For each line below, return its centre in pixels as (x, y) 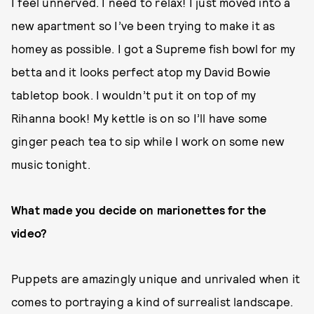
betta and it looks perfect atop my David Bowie (141, 71)
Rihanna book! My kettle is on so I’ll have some (139, 118)
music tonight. (51, 164)
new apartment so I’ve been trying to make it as (143, 25)
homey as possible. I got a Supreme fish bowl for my (153, 48)
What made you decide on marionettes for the (139, 210)
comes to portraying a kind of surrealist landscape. (152, 301)
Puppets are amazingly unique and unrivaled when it (156, 278)
